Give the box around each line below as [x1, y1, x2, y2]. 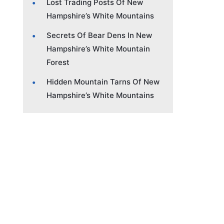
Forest [46, 57, 69, 67]
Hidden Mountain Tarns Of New [46, 76, 159, 86]
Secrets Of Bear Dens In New [46, 30, 152, 40]
